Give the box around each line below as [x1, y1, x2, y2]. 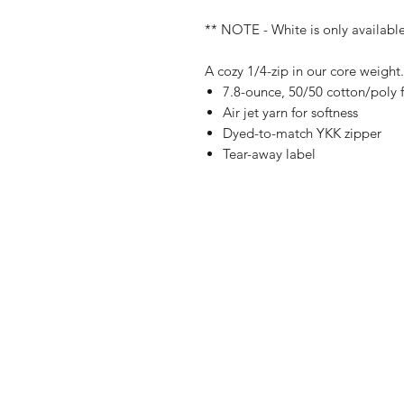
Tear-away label [223, 145, 316, 162]
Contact [182, 331, 230, 348]
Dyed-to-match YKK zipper [223, 124, 381, 142]
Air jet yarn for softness [223, 104, 358, 121]
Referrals [182, 304, 234, 321]
